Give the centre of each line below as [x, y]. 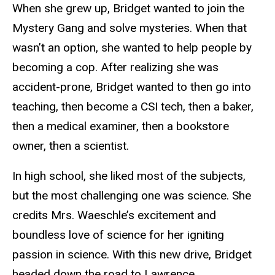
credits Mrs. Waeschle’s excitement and [114, 215]
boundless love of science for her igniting [118, 234]
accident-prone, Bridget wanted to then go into [132, 87]
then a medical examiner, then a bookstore [121, 126]
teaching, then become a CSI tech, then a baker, [133, 106]
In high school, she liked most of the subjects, [129, 176]
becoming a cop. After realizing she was [115, 67]
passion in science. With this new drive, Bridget [132, 254]
